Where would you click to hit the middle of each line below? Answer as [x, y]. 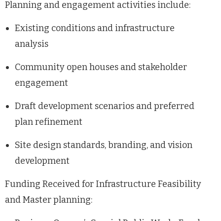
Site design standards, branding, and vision [104, 145]
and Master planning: [49, 200]
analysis [33, 44]
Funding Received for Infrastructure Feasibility [103, 184]
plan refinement [50, 122]
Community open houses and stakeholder [101, 67]
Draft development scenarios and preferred [105, 106]
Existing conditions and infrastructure [95, 28]
